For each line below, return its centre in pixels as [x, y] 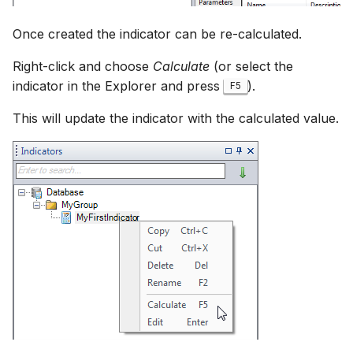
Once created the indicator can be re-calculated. [157, 33]
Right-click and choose [83, 66]
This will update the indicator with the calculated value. [176, 118]
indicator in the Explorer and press [118, 85]
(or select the [251, 66]
